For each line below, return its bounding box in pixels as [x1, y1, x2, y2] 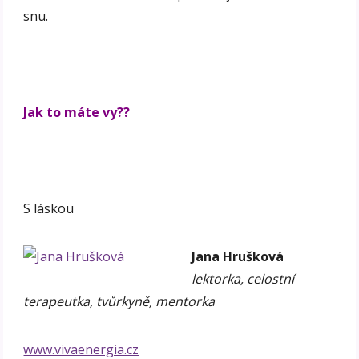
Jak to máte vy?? [23, 103, 131, 121]
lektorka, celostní [192, 269, 295, 288]
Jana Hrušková [192, 247, 284, 265]
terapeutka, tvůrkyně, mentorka [23, 292, 216, 310]
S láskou [23, 199, 75, 217]
